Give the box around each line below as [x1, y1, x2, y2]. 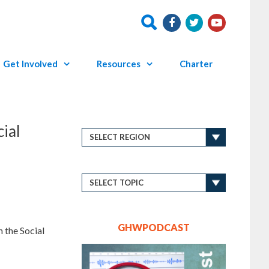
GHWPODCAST [118, 222, 190, 233]
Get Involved [2, 58, 58, 70]
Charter [179, 58, 213, 70]
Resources [96, 58, 141, 70]
